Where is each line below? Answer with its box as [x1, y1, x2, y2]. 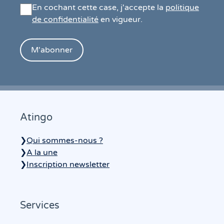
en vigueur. [98, 14, 142, 24]
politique [165, 2, 199, 12]
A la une [26, 147, 57, 157]
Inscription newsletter [26, 159, 109, 169]
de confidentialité [32, 14, 98, 24]
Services [20, 199, 59, 211]
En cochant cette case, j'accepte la [32, 2, 165, 12]
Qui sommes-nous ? [26, 135, 103, 145]
